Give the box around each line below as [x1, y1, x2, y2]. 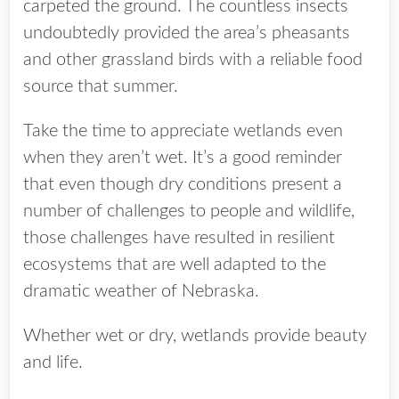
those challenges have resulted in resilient [23, 229, 335, 247]
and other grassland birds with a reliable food [23, 51, 362, 69]
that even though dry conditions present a [23, 175, 342, 193]
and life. [23, 354, 83, 371]
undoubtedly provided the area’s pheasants [23, 24, 350, 42]
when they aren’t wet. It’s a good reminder [23, 149, 342, 167]
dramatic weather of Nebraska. [23, 282, 259, 300]
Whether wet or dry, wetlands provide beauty [23, 327, 367, 345]
